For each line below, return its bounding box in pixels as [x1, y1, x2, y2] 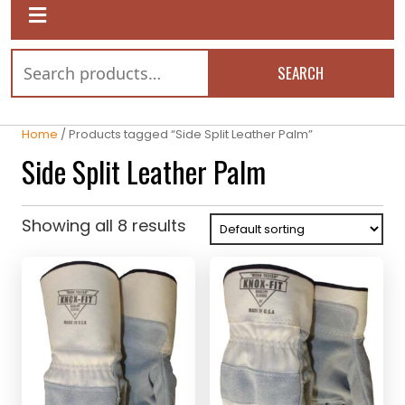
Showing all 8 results [22, 213, 186, 237]
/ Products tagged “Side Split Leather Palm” [58, 125, 313, 143]
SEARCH [277, 61, 324, 84]
